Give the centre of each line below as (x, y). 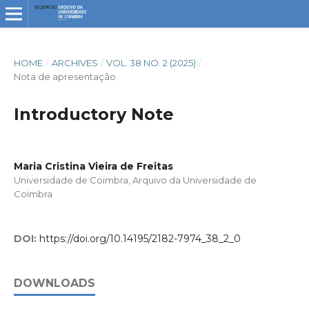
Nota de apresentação (64, 76)
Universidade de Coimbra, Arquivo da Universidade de (135, 180)
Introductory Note (93, 114)
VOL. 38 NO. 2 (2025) (151, 62)
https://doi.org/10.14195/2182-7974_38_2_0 (140, 239)
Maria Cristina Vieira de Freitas (93, 166)
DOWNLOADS (54, 283)
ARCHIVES (74, 62)
